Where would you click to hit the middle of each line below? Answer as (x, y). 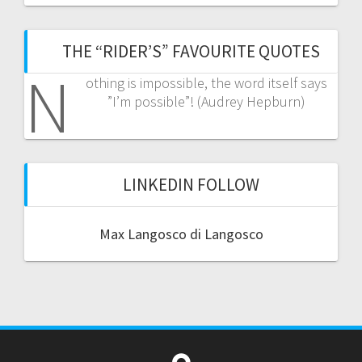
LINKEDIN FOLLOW (191, 185)
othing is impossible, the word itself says (206, 83)
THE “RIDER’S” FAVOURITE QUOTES (191, 51)
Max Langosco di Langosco (181, 234)
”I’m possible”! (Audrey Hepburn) (206, 101)
